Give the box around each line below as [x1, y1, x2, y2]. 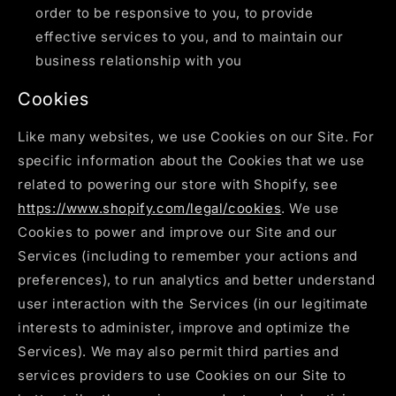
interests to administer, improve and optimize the [18, 319, 351, 337]
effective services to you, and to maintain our [35, 27, 344, 45]
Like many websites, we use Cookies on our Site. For [18, 128, 375, 146]
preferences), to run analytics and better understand [18, 271, 376, 289]
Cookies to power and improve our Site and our [18, 224, 339, 241]
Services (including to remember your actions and [18, 247, 358, 265]
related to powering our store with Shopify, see [18, 176, 339, 194]
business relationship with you [35, 51, 243, 69]
